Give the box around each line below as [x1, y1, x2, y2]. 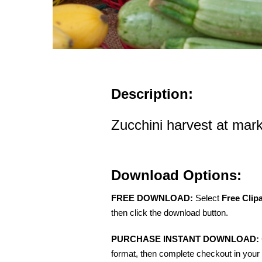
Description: [111, 86, 193, 102]
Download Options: [111, 167, 242, 183]
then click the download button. [111, 208, 228, 218]
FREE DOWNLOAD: [111, 193, 193, 203]
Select [193, 193, 222, 203]
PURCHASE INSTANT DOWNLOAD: [111, 234, 259, 244]
